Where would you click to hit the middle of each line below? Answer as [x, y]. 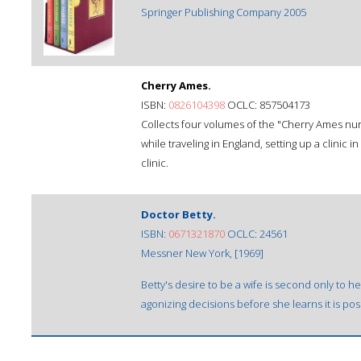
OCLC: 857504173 [268, 105]
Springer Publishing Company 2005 [224, 12]
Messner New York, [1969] [202, 253]
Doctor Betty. [178, 214]
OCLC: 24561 [256, 234]
